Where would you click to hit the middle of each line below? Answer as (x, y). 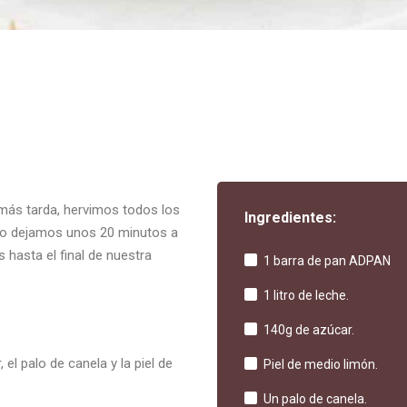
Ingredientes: (290, 217)
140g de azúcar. (308, 329)
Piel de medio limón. (320, 364)
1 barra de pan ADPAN (327, 260)
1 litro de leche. (306, 295)
